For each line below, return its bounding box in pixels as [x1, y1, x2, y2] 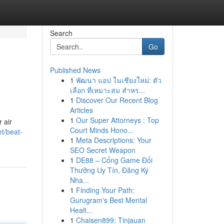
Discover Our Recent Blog [75, 95, 158, 105]
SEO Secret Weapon [69, 145, 135, 155]
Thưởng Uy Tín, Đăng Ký [69, 165, 148, 175]
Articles [69, 105, 93, 115]
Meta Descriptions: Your [75, 135, 151, 145]
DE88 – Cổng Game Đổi [75, 155, 152, 165]
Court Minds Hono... [69, 125, 133, 135]
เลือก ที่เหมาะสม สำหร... [69, 85, 145, 95]
